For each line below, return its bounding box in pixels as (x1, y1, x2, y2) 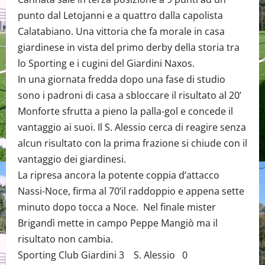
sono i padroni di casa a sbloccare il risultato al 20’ (18, 89, 241, 102)
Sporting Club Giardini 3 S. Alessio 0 (18, 248, 188, 262)
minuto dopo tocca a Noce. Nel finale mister (18, 201, 216, 214)
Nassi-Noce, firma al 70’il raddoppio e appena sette (18, 185, 244, 198)
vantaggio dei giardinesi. (18, 153, 126, 166)
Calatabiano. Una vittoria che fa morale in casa (18, 25, 225, 38)
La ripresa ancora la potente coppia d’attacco (18, 169, 219, 182)
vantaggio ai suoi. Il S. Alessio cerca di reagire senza (18, 121, 246, 134)
